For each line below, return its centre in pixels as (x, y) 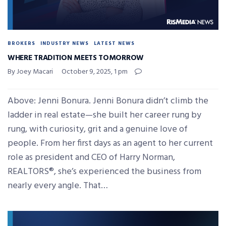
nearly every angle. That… (58, 186)
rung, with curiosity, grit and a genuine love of (98, 129)
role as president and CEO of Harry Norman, (91, 157)
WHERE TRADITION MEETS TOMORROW (76, 58)
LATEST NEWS (114, 43)
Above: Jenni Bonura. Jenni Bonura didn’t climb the (108, 101)
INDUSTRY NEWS (65, 43)
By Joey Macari (30, 72)
